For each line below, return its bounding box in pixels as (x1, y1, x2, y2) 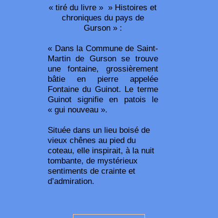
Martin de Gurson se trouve (48, 53, 158, 63)
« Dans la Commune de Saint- (48, 43, 158, 53)
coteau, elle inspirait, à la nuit (48, 145, 154, 155)
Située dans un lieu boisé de (48, 125, 150, 135)
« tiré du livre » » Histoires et (49, 2, 157, 12)
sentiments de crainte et (48, 165, 135, 176)
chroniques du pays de (61, 12, 144, 22)
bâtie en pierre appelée (48, 73, 158, 84)
